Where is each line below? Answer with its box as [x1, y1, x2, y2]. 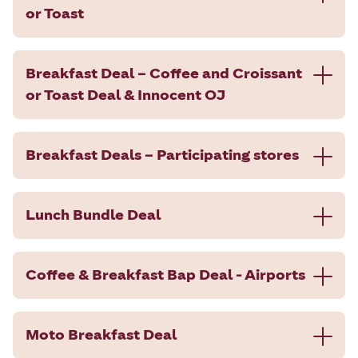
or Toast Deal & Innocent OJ [26, 86, 225, 104]
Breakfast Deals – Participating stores [26, 145, 299, 164]
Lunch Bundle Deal [26, 205, 161, 224]
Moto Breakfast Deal [26, 325, 177, 344]
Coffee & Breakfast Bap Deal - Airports [26, 265, 305, 284]
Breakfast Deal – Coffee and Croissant [26, 64, 302, 82]
